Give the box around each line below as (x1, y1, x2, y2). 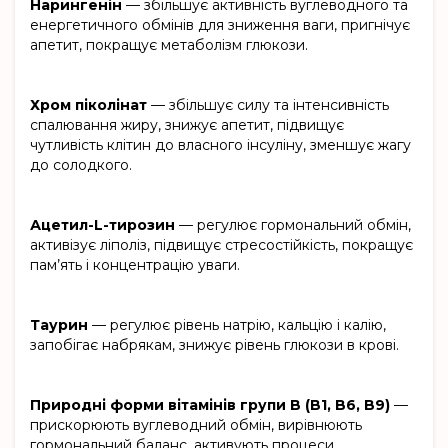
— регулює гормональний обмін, (175, 216, 411, 235)
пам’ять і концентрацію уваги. (30, 256, 240, 275)
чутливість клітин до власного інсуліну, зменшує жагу (30, 136, 411, 155)
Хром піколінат (30, 96, 151, 115)
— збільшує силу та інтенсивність (151, 96, 389, 115)
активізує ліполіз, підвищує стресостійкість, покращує (30, 236, 413, 255)
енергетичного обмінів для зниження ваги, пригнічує (30, 16, 410, 35)
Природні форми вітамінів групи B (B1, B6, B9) (30, 396, 390, 415)
